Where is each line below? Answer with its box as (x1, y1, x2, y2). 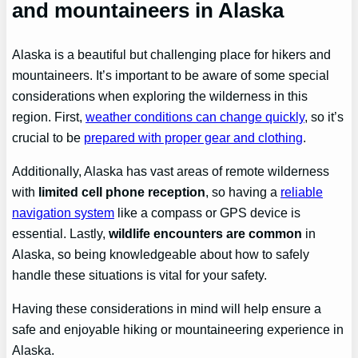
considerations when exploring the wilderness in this (12, 88, 308, 103)
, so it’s (304, 109, 344, 124)
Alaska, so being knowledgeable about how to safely (12, 247, 310, 262)
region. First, (12, 109, 86, 124)
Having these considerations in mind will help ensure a (12, 301, 322, 316)
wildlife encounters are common (109, 226, 303, 241)
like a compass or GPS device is (114, 205, 301, 221)
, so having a (205, 185, 281, 200)
